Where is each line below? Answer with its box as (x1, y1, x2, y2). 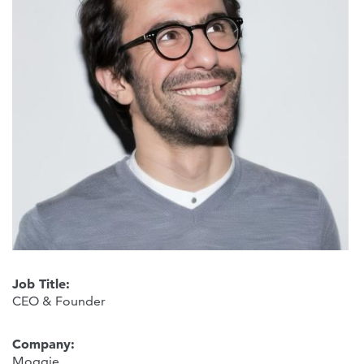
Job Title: (12, 275, 74, 292)
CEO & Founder (12, 292, 106, 309)
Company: (12, 335, 79, 352)
